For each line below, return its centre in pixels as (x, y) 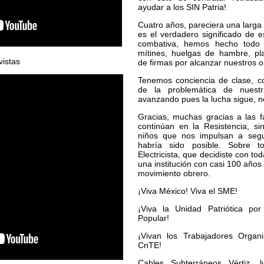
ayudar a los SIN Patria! (182, 7)
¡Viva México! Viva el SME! (188, 191)
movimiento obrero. (174, 173)
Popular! (154, 218)
